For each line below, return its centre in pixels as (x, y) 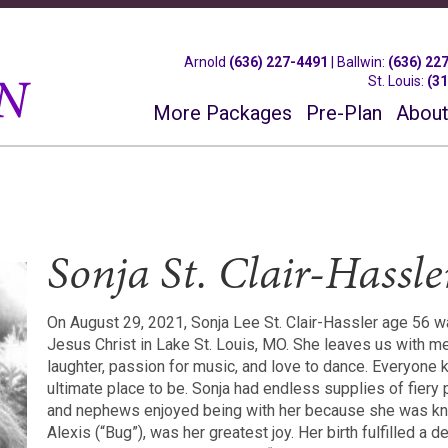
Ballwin (360, 62)
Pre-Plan (344, 113)
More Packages (223, 113)
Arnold (207, 62)
